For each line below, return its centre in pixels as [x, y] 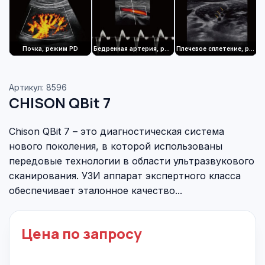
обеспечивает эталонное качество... [96, 190]
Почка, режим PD [50, 49]
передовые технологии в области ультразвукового [132, 161]
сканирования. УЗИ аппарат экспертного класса [125, 176]
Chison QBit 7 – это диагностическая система [117, 131]
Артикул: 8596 [38, 87]
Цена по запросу [82, 233]
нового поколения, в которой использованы [116, 146]
